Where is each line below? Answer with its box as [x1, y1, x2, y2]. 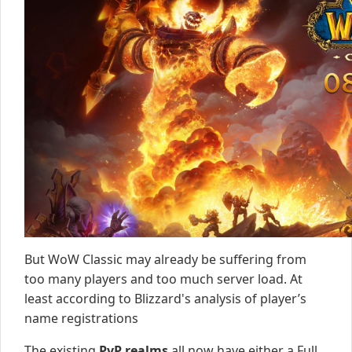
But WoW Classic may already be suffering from [24, 251, 306, 269]
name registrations [24, 310, 138, 328]
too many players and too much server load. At [24, 270, 302, 288]
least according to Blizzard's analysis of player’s [24, 290, 306, 308]
